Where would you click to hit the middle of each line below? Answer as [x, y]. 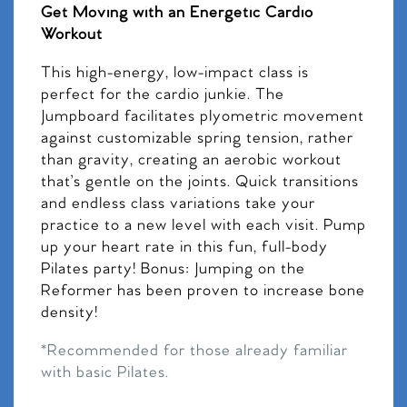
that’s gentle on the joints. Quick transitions [200, 182]
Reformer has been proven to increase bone [203, 291]
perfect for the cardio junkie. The [163, 94]
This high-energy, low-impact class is [175, 73]
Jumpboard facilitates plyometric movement [203, 116]
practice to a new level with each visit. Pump [203, 225]
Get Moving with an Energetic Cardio [177, 13]
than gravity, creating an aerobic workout [191, 160]
